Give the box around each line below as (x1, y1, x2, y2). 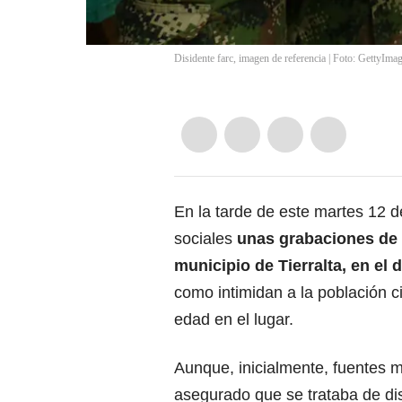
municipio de (174, 257, 278, 275)
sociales (174, 230, 232, 249)
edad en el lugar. (174, 310, 293, 329)
